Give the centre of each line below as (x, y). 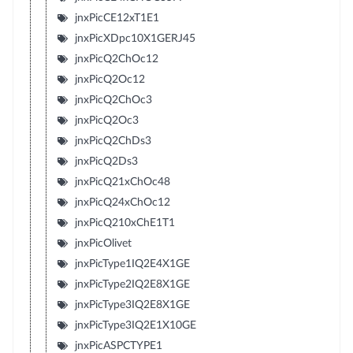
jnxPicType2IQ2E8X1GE (132, 284)
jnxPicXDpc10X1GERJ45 (135, 39)
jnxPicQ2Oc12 (110, 80)
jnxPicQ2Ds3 (106, 162)
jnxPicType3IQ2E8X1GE (132, 305)
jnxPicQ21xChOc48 (122, 182)
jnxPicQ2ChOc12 (116, 59)
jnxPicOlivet (103, 243)
